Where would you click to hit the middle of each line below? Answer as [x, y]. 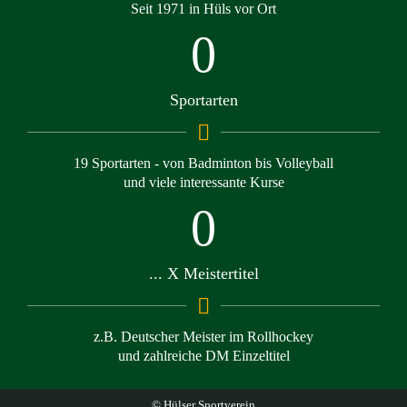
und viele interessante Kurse [203, 182]
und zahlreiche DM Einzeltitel [203, 356]
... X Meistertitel [203, 273]
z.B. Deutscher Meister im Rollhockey [203, 337]
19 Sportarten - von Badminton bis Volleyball [203, 163]
